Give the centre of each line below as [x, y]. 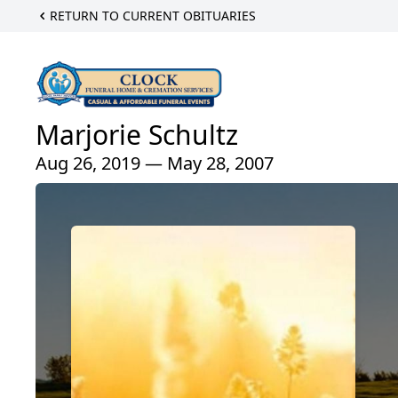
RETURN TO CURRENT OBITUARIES [153, 16]
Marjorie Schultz [137, 135]
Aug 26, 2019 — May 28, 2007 [155, 163]
